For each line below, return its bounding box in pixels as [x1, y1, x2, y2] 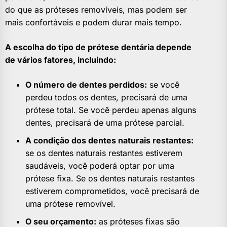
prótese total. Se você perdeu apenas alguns [25, 105, 196, 116]
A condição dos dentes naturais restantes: [25, 135, 194, 146]
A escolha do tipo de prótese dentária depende [5, 42, 192, 53]
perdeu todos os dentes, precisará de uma [25, 92, 187, 103]
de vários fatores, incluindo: [5, 55, 116, 65]
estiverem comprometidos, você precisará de [25, 186, 199, 197]
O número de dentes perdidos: [25, 80, 147, 90]
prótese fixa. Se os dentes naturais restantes [25, 173, 195, 184]
